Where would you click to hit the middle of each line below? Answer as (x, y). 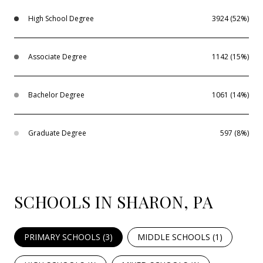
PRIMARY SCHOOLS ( (65, 237)
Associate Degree (58, 57)
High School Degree (61, 19)
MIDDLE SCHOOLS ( (176, 237)
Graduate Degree (57, 133)
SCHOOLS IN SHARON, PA (114, 202)
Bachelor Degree (56, 95)
